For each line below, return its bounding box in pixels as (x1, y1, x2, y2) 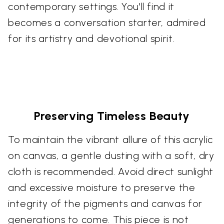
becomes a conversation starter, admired (8, 16, 206, 28)
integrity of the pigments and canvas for (8, 197, 202, 209)
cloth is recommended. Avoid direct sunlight (8, 165, 213, 177)
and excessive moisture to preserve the (8, 181, 195, 193)
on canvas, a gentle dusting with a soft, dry (8, 149, 214, 161)
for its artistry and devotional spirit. (8, 32, 175, 44)
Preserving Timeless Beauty (34, 108, 190, 123)
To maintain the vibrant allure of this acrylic (8, 133, 213, 145)
